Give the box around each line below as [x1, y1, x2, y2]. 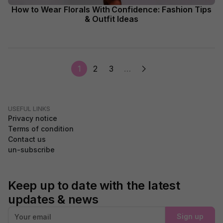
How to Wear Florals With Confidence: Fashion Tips [11, 4, 212, 14]
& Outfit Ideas [85, 14, 138, 24]
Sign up [177, 212, 204, 221]
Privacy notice [8, 114, 57, 122]
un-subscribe [8, 145, 55, 154]
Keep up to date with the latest [8, 178, 180, 193]
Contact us [8, 135, 46, 143]
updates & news [8, 192, 99, 207]
